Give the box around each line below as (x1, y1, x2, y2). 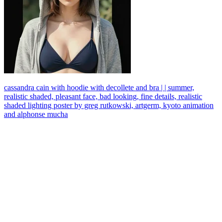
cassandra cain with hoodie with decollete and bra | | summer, (4, 83, 194, 92)
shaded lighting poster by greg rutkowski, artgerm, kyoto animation (4, 101, 214, 110)
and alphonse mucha (4, 110, 68, 118)
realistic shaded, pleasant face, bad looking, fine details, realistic (4, 92, 202, 101)
